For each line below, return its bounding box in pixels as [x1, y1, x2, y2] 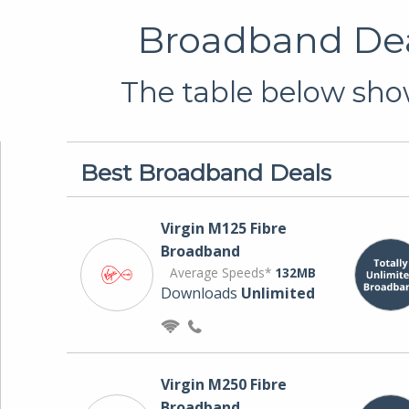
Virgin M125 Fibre [160, 217, 287, 238]
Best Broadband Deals [79, 158, 331, 186]
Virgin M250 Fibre [160, 373, 287, 394]
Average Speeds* [169, 263, 275, 281]
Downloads [160, 282, 241, 303]
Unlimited [240, 282, 315, 303]
